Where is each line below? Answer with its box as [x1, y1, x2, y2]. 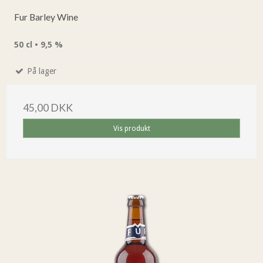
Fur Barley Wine [14, 11, 78, 23]
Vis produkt [113, 124, 150, 133]
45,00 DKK [23, 102, 73, 114]
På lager [25, 66, 56, 76]
